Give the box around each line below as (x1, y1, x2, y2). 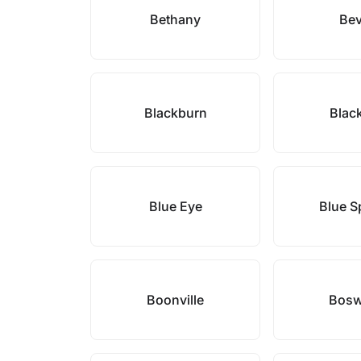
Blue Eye (148, 198, 202, 214)
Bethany (150, 11, 201, 27)
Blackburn (143, 105, 207, 121)
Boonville (147, 292, 205, 308)
